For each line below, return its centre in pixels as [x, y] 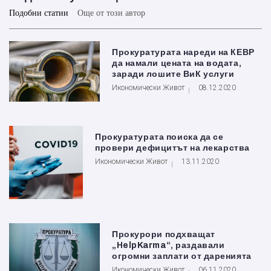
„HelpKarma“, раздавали [168, 245]
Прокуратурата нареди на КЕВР [183, 53]
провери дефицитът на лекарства [172, 148]
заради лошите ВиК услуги [173, 74]
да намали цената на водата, [177, 64]
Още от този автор [111, 13]
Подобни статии [39, 13]
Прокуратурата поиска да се [159, 137]
